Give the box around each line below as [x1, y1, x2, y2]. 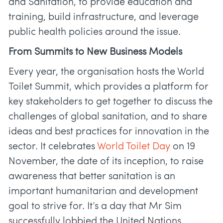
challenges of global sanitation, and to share [8, 112, 207, 122]
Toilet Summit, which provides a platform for [8, 82, 209, 93]
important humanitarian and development [8, 187, 198, 197]
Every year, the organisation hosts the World [8, 67, 204, 78]
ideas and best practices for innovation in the [8, 127, 209, 137]
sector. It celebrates [8, 142, 97, 152]
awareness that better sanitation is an [8, 172, 175, 182]
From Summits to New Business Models [8, 47, 185, 58]
